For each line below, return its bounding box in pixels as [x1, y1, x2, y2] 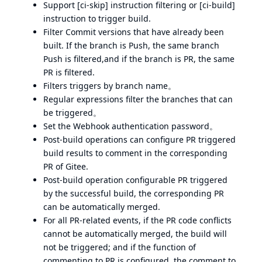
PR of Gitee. [43, 161, 88, 172]
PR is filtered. [43, 67, 95, 78]
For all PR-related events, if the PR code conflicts [43, 215, 232, 226]
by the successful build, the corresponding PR [43, 188, 224, 199]
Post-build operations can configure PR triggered [43, 134, 236, 145]
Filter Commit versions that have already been [43, 26, 224, 37]
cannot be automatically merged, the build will [43, 228, 227, 239]
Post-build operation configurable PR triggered [43, 174, 227, 185]
